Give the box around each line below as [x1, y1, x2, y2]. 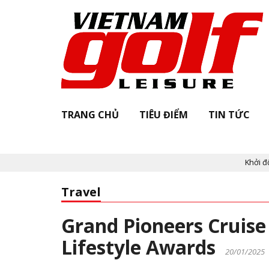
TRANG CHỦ [61, 108, 119, 121]
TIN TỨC [208, 108, 250, 121]
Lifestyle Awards [61, 234, 225, 261]
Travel [61, 184, 101, 200]
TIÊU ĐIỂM [139, 108, 188, 121]
